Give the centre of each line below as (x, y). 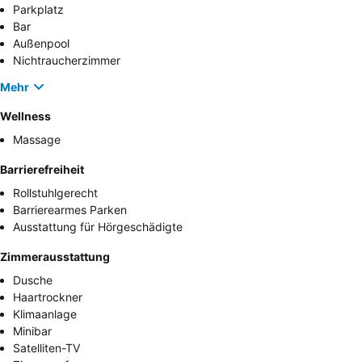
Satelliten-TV (46, 348)
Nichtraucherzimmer (67, 61)
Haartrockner (48, 297)
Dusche (33, 280)
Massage (37, 140)
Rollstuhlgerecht (55, 193)
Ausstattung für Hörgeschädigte (98, 227)
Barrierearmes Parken (70, 210)
